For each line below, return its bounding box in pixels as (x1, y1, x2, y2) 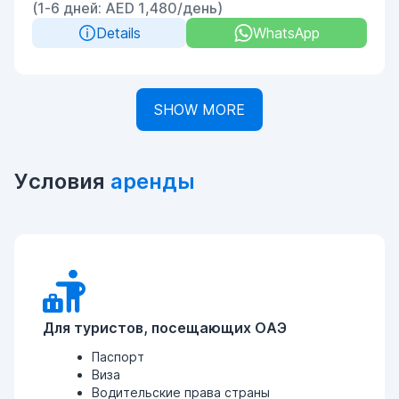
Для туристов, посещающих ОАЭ (43, 319, 287, 337)
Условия (14, 168, 110, 194)
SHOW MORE (154, 101, 245, 118)
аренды (110, 168, 195, 194)
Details (95, 24, 141, 42)
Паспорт (92, 349, 144, 364)
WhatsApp (252, 24, 320, 42)
